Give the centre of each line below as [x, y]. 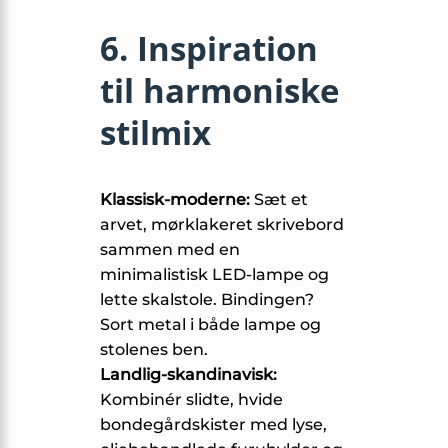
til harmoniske [220, 90]
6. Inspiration [209, 48]
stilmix [155, 132]
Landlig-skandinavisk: [188, 374]
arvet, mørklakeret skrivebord [222, 224]
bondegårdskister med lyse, [213, 424]
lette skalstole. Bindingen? [207, 299]
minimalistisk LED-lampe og [214, 274]
